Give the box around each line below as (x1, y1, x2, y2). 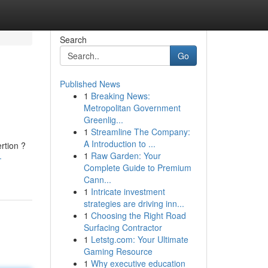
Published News (59, 78, 120, 90)
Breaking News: (90, 90, 150, 102)
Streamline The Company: (90, 126, 190, 138)
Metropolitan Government (83, 102, 181, 114)
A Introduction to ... (83, 138, 156, 150)
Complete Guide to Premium (83, 162, 191, 173)
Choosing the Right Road (90, 209, 186, 221)
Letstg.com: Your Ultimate (90, 233, 188, 245)
